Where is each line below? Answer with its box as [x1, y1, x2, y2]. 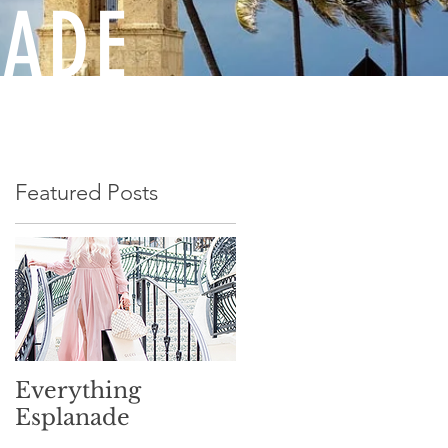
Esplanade [15, 404, 130, 431]
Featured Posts [15, 179, 158, 206]
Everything [15, 377, 141, 404]
